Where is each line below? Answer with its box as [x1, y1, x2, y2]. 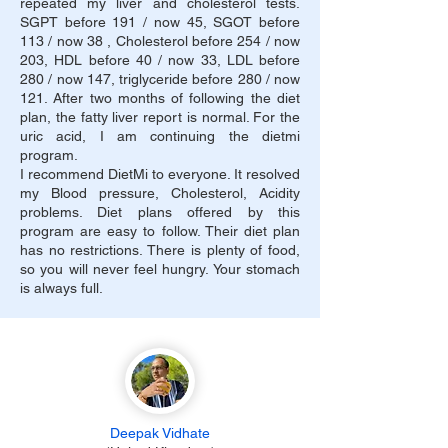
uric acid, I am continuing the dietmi [20, 128, 300, 144]
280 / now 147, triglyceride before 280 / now [20, 71, 300, 87]
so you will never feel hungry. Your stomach [20, 261, 300, 277]
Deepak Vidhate [110, 425, 210, 441]
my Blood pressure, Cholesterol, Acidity [20, 185, 300, 201]
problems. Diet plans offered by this [20, 204, 300, 220]
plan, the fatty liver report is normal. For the [20, 109, 300, 125]
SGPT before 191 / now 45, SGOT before [20, 14, 300, 30]
